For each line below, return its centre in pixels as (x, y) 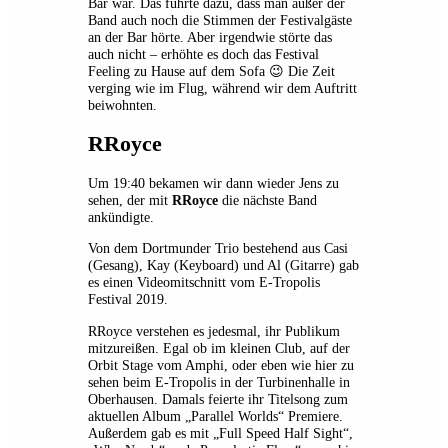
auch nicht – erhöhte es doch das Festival (203, 54)
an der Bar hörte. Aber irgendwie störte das (210, 37)
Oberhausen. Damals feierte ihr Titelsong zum (218, 398)
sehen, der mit (130, 200)
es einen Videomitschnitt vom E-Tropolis (204, 282)
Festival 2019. (128, 299)
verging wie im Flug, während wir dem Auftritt (222, 88)
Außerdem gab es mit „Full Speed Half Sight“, (220, 432)
